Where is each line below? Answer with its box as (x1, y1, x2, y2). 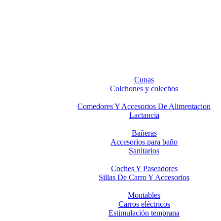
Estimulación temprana (109, 209, 180, 217)
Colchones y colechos (110, 84, 178, 93)
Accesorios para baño (110, 138, 178, 146)
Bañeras (131, 129, 157, 137)
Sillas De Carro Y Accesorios (99, 173, 189, 182)
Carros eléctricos (118, 200, 170, 208)
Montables (128, 191, 160, 199)
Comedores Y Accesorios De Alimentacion (77, 102, 211, 110)
